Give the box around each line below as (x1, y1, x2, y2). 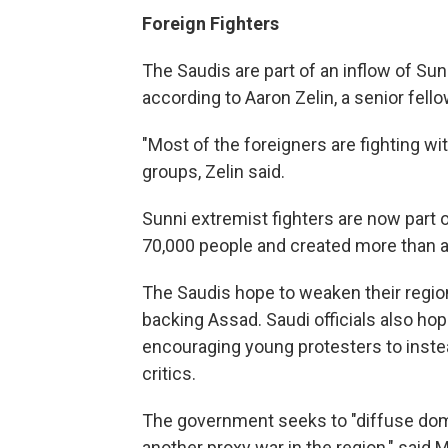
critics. (142, 363, 196, 384)
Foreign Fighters (142, 13, 279, 34)
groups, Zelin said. (142, 161, 285, 182)
